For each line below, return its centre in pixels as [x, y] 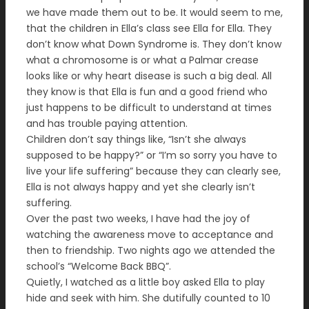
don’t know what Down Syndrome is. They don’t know [154, 44]
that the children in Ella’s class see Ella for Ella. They [149, 28]
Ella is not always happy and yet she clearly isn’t [141, 187]
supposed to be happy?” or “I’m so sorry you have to [152, 155]
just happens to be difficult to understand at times [149, 108]
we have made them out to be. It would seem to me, [154, 12]
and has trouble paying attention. [107, 123]
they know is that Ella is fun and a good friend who [147, 92]
